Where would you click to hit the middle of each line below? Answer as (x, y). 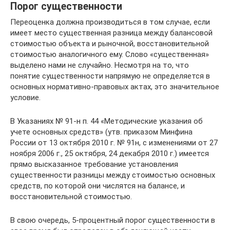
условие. (25, 97)
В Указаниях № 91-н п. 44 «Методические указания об (107, 121)
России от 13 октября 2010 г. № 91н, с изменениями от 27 (114, 142)
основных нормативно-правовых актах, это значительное (115, 87)
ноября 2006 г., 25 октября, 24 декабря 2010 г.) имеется (110, 153)
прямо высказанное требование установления (94, 164)
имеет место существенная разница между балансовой (111, 33)
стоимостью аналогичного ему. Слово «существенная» (110, 54)
